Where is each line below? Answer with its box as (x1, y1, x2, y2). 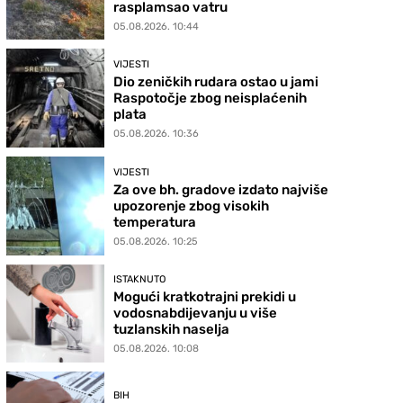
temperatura (113, 213, 197, 230)
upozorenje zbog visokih (113, 197, 270, 214)
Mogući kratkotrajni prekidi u (113, 289, 297, 306)
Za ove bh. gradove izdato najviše (113, 181, 329, 198)
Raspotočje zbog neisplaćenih (113, 90, 308, 107)
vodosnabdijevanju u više (113, 305, 278, 322)
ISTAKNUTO (113, 273, 166, 286)
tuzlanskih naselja (113, 321, 230, 338)
